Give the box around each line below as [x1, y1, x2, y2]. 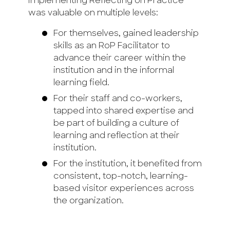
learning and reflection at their [53, 132, 180, 141]
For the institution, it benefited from [53, 160, 202, 169]
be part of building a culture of [53, 120, 179, 128]
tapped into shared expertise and [53, 107, 194, 116]
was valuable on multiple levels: [28, 9, 158, 18]
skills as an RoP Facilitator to [53, 42, 170, 51]
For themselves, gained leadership [53, 30, 199, 39]
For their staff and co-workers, [53, 95, 182, 104]
